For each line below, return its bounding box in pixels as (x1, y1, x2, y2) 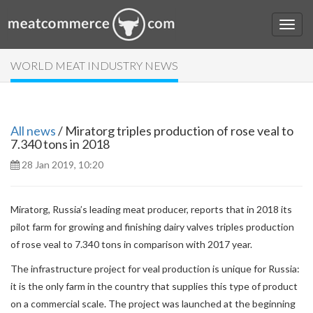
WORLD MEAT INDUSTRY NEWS (10, 59, 178, 72)
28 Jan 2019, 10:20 (20, 159, 103, 170)
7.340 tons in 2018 (10, 136, 110, 152)
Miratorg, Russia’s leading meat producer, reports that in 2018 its (10, 203, 292, 215)
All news (10, 123, 56, 138)
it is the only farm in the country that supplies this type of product (10, 280, 298, 292)
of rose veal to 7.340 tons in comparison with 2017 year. (10, 238, 252, 250)
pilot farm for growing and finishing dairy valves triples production (10, 221, 294, 233)
